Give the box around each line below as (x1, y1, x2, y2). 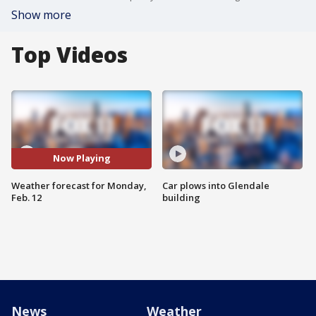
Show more (11, 7, 71, 23)
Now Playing (52, 152, 111, 165)
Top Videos (11, 40, 128, 69)
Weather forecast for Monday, (11, 178, 147, 192)
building (162, 190, 200, 204)
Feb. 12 (11, 190, 42, 204)
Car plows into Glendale (162, 178, 269, 192)
